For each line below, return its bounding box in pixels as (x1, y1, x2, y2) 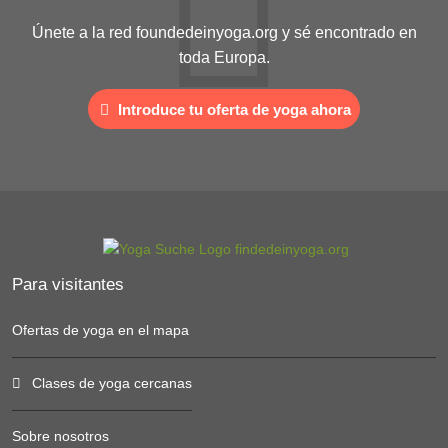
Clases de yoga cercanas (31, 375, 192, 392)
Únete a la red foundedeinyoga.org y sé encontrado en (31, 24, 417, 42)
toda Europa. (178, 49, 270, 67)
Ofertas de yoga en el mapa (12, 322, 189, 339)
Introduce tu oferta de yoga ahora (113, 100, 351, 118)
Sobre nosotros (12, 428, 109, 445)
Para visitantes (12, 274, 124, 295)
